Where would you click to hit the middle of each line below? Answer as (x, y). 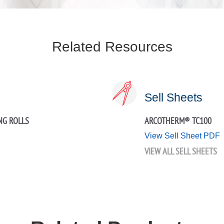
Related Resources (112, 47)
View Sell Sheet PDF (182, 136)
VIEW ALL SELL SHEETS (181, 151)
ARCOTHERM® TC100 (178, 121)
